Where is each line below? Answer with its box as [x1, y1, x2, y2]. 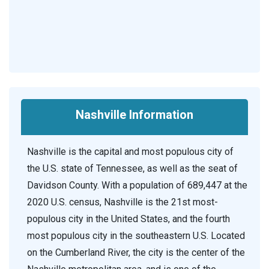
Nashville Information [76, 107, 193, 122]
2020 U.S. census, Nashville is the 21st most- [27, 196, 218, 208]
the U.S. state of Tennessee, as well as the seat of [27, 163, 238, 175]
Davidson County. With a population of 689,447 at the [27, 180, 247, 192]
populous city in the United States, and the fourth [27, 213, 230, 225]
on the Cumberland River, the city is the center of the [27, 247, 245, 259]
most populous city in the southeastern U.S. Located [27, 230, 245, 242]
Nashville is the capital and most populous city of [27, 146, 234, 158]
